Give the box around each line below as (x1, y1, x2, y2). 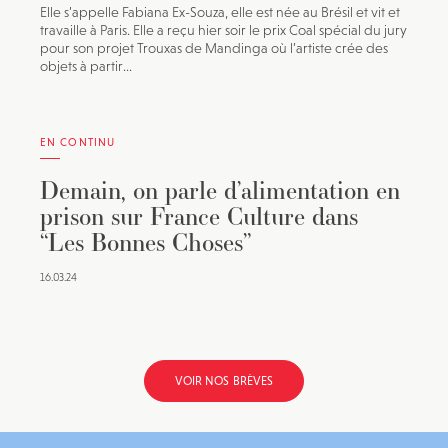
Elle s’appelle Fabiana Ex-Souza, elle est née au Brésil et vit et (40, 4, 400, 20)
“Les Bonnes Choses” (40, 225, 251, 259)
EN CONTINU (40, 136, 115, 148)
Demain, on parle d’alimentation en (40, 173, 400, 207)
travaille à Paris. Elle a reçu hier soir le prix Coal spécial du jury (40, 22, 407, 38)
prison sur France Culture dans (40, 199, 358, 233)
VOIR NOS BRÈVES (174, 374, 274, 388)
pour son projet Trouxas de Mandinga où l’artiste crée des (40, 40, 388, 56)
